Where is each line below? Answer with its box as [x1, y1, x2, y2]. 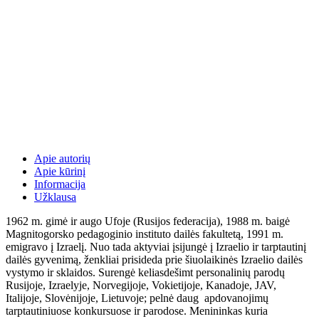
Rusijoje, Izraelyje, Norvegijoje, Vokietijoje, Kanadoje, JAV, [6, 278, 276, 291]
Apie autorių [34, 152, 90, 164]
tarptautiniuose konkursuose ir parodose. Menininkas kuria [6, 304, 268, 317]
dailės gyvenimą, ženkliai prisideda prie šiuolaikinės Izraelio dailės [6, 253, 303, 266]
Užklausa [34, 190, 76, 203]
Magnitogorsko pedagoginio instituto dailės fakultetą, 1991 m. [6, 227, 283, 240]
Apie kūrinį [34, 164, 85, 177]
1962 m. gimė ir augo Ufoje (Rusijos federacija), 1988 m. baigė [6, 214, 290, 227]
